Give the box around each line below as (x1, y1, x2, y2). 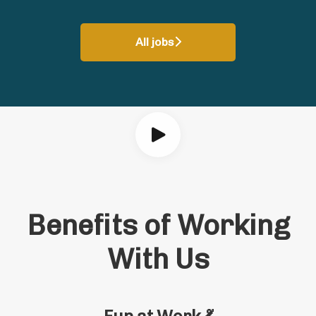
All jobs (135, 35, 174, 49)
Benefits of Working (26, 207, 290, 242)
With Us (107, 241, 209, 276)
